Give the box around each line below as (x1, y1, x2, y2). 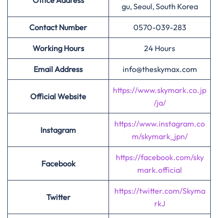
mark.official (137, 165, 182, 175)
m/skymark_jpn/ (131, 131, 188, 141)
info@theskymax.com (122, 64, 197, 74)
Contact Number (29, 22, 87, 32)
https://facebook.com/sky (115, 152, 204, 162)
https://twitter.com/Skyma (114, 186, 205, 196)
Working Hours (32, 43, 84, 53)
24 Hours (144, 43, 175, 53)
